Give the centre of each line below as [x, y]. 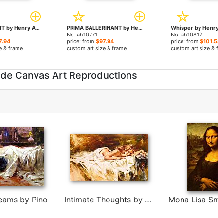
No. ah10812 [186, 35]
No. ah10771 [82, 35]
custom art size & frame [97, 48]
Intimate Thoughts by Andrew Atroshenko [148, 200]
